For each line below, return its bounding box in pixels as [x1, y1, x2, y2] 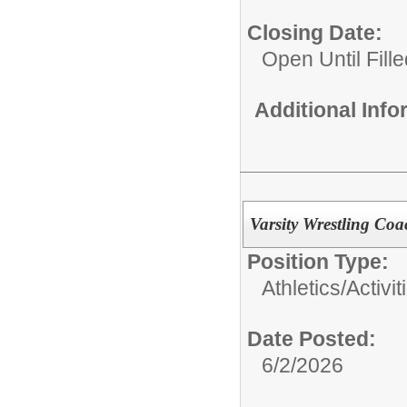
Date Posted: [247, 326, 376, 351]
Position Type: [247, 249, 389, 273]
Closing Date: [247, 21, 382, 45]
